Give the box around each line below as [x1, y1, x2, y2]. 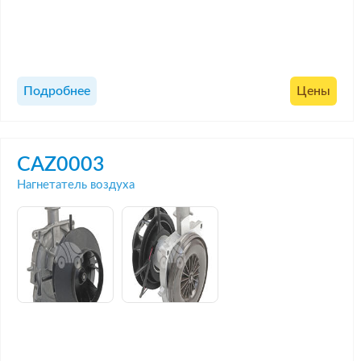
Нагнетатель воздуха [17, 178, 135, 191]
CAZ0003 [17, 154, 105, 175]
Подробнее [23, 85, 90, 98]
